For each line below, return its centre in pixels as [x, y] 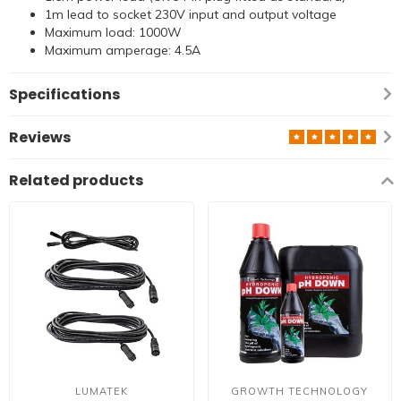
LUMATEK [101, 392]
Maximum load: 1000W [115, 32]
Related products [77, 180]
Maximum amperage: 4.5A [124, 50]
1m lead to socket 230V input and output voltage [192, 14]
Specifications [65, 94]
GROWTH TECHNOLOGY [300, 392]
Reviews [40, 137]
